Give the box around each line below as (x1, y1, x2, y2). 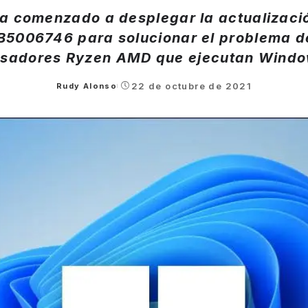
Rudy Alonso (56, 80, 118, 91)
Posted (55, 86, 90, 96)
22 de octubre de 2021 (131, 80, 252, 91)
